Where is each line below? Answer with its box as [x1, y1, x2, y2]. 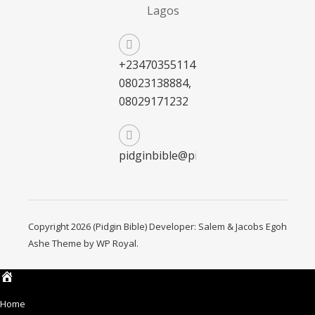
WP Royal [96, 237, 136, 250]
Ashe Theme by [28, 237, 96, 250]
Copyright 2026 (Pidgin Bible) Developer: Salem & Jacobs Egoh [28, 220, 287, 233]
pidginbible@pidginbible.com [118, 148, 271, 163]
